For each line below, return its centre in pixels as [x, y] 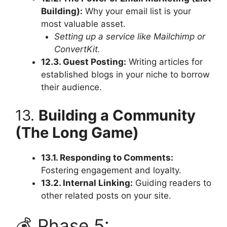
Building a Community [117, 115]
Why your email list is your [137, 11]
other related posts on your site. [106, 195]
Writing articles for [164, 62]
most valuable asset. [83, 24]
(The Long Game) [77, 132]
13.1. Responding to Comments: [107, 157]
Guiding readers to [172, 183]
